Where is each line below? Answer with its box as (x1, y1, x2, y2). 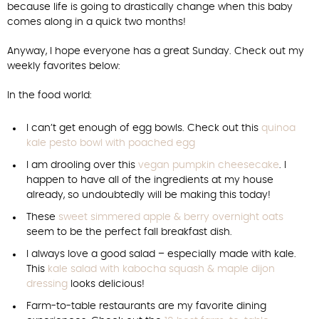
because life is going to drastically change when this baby (7, 2, 293, 12)
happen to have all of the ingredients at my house (26, 175, 273, 185)
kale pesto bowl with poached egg (26, 138, 195, 148)
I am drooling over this (26, 160, 138, 170)
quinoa (261, 123, 296, 133)
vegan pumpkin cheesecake (138, 160, 279, 170)
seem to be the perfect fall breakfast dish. (26, 227, 232, 237)
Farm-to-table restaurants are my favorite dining (26, 301, 266, 311)
